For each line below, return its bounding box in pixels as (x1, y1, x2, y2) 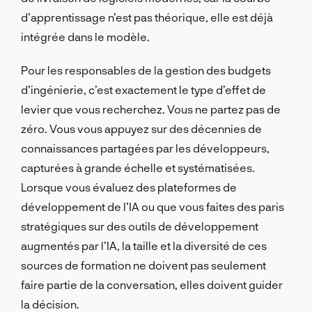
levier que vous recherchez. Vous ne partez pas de (21, 102, 281, 116)
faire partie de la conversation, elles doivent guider (21, 277, 283, 291)
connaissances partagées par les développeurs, (21, 141, 270, 155)
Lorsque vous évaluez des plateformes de (21, 180, 237, 194)
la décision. (21, 297, 79, 311)
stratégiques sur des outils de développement (21, 219, 258, 233)
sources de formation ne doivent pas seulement (21, 258, 266, 272)
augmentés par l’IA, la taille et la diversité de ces (21, 238, 267, 252)
